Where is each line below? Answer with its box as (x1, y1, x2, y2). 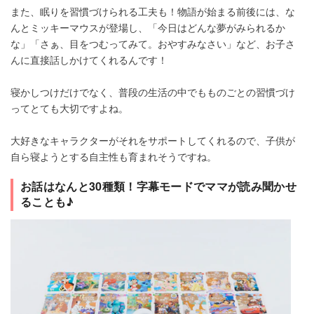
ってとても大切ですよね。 (11, 101, 128, 116)
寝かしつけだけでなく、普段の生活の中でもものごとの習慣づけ (11, 85, 295, 100)
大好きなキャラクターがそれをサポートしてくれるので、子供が (11, 133, 295, 148)
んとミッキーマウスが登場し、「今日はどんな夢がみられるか (11, 20, 285, 35)
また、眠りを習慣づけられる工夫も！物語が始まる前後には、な (11, 4, 295, 19)
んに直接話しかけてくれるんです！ (11, 53, 168, 67)
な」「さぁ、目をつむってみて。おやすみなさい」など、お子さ (11, 36, 295, 51)
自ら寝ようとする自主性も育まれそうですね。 (11, 149, 217, 164)
